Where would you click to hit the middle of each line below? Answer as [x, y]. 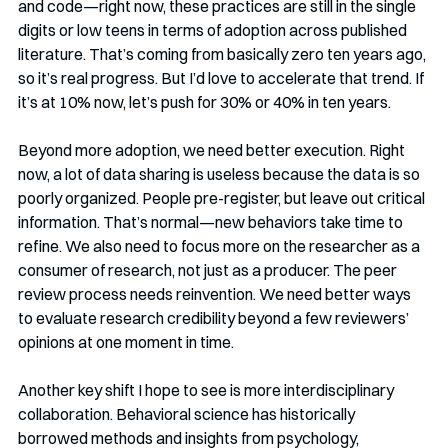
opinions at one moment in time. [126, 341]
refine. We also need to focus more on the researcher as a [220, 245]
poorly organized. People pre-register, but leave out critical [223, 197]
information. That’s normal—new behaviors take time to [212, 221]
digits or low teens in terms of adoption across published [214, 29]
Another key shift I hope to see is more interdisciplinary [207, 389]
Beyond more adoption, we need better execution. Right [213, 149]
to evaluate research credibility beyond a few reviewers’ [215, 317]
